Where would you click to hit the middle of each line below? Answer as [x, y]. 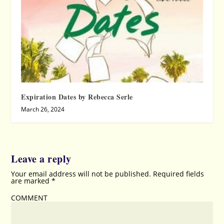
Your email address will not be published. [81, 174]
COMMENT [29, 198]
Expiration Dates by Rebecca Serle [77, 97]
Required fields [179, 174]
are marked [31, 181]
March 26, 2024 [43, 109]
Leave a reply [41, 159]
